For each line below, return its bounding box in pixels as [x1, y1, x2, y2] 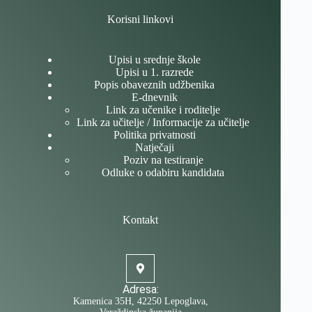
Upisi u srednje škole [108, 54, 201, 66]
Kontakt [123, 214, 159, 226]
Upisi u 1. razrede [115, 66, 194, 79]
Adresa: [122, 283, 159, 296]
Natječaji [134, 141, 174, 154]
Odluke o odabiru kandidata [102, 166, 225, 179]
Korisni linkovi [107, 13, 174, 26]
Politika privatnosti [113, 129, 196, 141]
